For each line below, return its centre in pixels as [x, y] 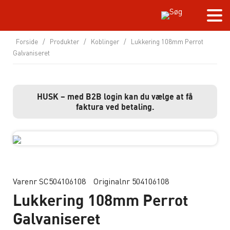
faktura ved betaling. [115, 107]
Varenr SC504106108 [49, 181]
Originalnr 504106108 [131, 181]
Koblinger [105, 41]
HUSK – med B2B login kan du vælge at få [115, 97]
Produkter [64, 41]
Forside [27, 41]
